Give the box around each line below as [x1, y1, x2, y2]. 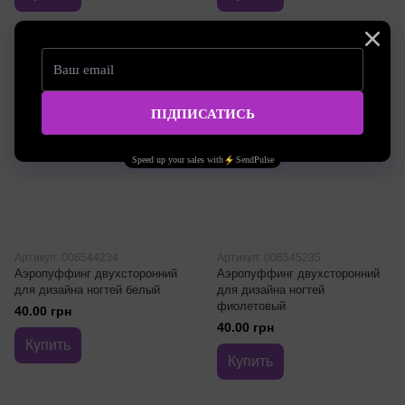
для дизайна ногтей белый [14, 283, 160, 297]
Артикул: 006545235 [217, 251, 321, 264]
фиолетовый [217, 299, 286, 313]
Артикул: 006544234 [14, 251, 118, 264]
